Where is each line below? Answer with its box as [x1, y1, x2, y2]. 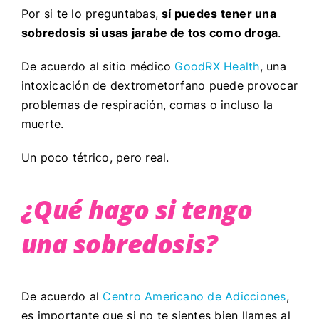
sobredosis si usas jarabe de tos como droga [21, 25, 278, 40]
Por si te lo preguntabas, [21, 6, 162, 21]
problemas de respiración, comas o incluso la [21, 97, 273, 112]
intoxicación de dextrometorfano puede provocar [21, 78, 298, 93]
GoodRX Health [174, 58, 260, 73]
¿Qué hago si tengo [21, 192, 253, 227]
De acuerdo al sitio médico [21, 58, 175, 73]
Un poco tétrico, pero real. [21, 150, 169, 164]
